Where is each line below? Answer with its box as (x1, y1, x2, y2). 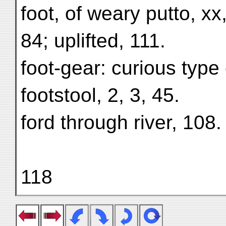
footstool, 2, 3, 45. (21, 84, 180, 106)
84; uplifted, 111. (21, 30, 165, 51)
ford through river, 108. (21, 111, 221, 133)
